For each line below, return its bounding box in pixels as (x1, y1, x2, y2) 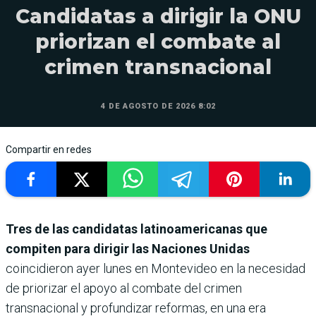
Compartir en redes (6, 143, 92, 155)
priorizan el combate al (35, 29, 281, 54)
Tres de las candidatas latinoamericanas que (6, 221, 267, 236)
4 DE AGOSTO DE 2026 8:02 (100, 101, 216, 111)
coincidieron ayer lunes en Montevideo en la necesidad (6, 260, 305, 276)
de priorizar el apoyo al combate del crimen (6, 280, 242, 296)
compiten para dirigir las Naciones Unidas (6, 241, 250, 256)
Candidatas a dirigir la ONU (15, 4, 301, 28)
